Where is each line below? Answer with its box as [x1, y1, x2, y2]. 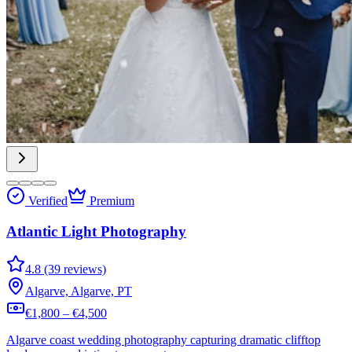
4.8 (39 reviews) [25, 262, 106, 277]
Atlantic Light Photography [6, 222, 186, 240]
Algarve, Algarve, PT [25, 284, 132, 299]
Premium [86, 194, 134, 207]
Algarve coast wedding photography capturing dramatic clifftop [6, 333, 321, 347]
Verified [25, 194, 68, 207]
